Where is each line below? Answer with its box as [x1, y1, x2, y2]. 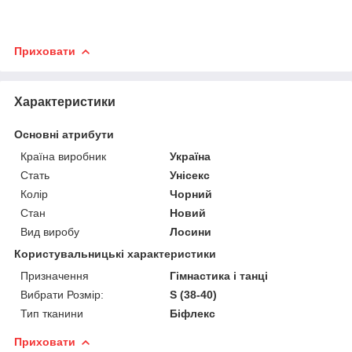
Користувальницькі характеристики [14, 247, 216, 260]
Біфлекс [170, 306, 216, 320]
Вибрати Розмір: [20, 288, 104, 301]
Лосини [170, 225, 212, 238]
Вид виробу [20, 225, 79, 238]
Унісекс [170, 168, 211, 181]
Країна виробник [20, 149, 106, 163]
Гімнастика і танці [170, 269, 269, 282]
